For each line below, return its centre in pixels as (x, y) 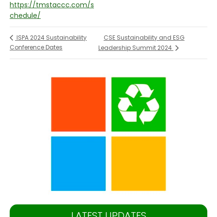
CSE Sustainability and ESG (144, 37)
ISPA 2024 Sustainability (51, 38)
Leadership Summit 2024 (136, 48)
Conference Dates (36, 47)
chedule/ (25, 15)
